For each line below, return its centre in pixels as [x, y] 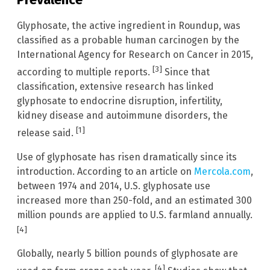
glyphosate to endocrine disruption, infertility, [120, 101]
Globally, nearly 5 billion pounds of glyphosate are [127, 254]
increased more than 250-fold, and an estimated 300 [134, 201]
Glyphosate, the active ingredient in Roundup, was [129, 25]
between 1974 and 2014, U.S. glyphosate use [114, 186]
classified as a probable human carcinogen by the [128, 40]
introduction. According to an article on [105, 172]
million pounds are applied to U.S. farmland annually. [135, 215]
